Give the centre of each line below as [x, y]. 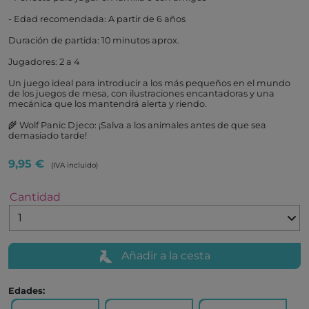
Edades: [27, 291]
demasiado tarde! [48, 136]
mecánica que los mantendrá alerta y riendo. [108, 104]
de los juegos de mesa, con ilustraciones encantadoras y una [141, 93]
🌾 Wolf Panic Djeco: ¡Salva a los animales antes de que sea [137, 125]
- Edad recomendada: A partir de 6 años [97, 19]
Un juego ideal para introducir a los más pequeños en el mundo [149, 83]
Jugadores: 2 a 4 [44, 62]
